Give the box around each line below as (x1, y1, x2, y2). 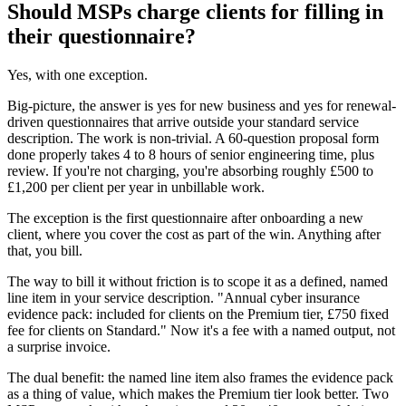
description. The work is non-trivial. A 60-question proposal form (7, 130, 379, 146)
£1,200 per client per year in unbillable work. (7, 179, 265, 195)
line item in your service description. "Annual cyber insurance (7, 289, 360, 305)
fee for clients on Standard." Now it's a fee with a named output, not (7, 322, 395, 338)
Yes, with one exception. (7, 66, 148, 82)
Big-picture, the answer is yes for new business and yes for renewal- (7, 97, 396, 113)
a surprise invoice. (7, 338, 111, 354)
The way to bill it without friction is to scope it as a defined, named (7, 273, 388, 289)
